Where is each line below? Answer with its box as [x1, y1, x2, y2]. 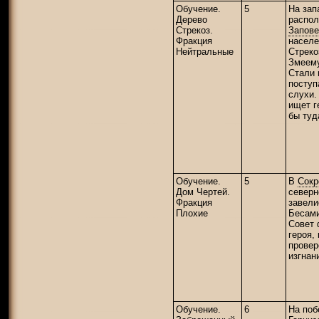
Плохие [176, 207, 208, 219]
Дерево [176, 14, 207, 25]
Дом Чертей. [176, 186, 230, 197]
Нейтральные [176, 46, 234, 57]
